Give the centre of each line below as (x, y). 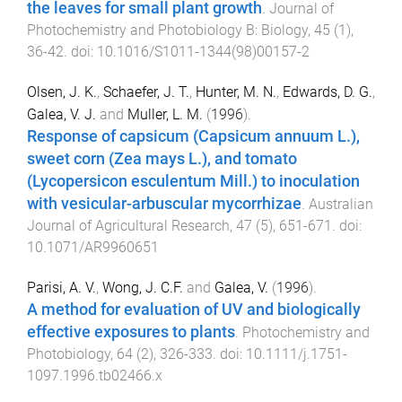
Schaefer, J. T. (146, 92)
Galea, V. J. (61, 114)
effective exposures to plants (131, 332)
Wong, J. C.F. (143, 288)
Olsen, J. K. (62, 92)
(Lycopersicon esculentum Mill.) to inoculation (193, 181)
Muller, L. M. (165, 114)
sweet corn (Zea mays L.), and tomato (162, 158)
